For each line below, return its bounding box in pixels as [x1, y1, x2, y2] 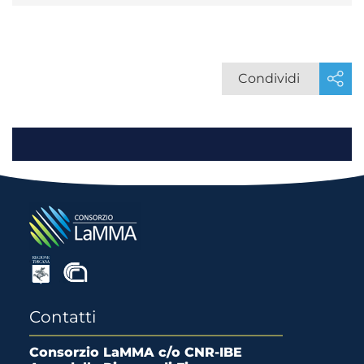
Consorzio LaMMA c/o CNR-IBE [28, 344, 242, 360]
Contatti [28, 306, 96, 327]
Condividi [238, 70, 300, 86]
